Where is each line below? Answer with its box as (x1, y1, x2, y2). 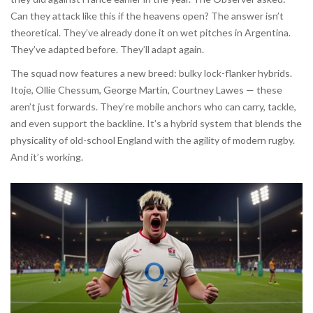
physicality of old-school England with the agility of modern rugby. (10, 134, 295, 147)
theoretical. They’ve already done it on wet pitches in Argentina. (10, 27, 291, 39)
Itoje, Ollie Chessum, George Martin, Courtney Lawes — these (10, 84, 282, 96)
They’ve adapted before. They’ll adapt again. (10, 43, 204, 56)
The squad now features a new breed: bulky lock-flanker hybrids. (10, 67, 292, 80)
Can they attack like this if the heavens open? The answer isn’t (10, 10, 284, 22)
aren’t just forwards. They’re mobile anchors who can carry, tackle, (10, 101, 296, 113)
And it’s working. (10, 151, 83, 163)
